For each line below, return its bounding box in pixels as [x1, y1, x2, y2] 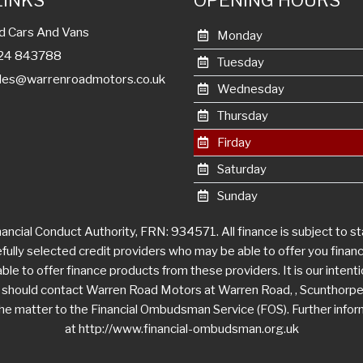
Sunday [214, 189, 258, 204]
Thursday [214, 109, 268, 124]
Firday [214, 135, 251, 151]
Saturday [214, 162, 267, 177]
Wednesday [214, 82, 284, 97]
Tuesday [214, 55, 264, 70]
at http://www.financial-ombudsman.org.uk [64, 322, 299, 337]
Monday [214, 28, 263, 44]
